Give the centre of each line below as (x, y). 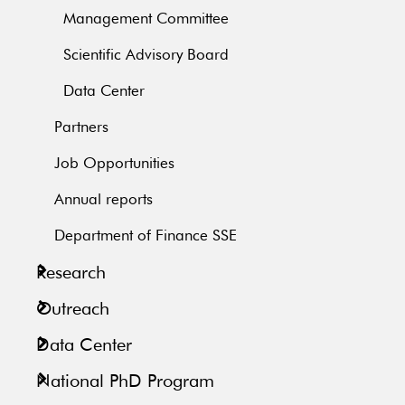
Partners (81, 128)
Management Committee (146, 20)
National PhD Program (125, 382)
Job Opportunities (114, 165)
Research (71, 273)
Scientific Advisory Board (146, 56)
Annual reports (104, 201)
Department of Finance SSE (146, 237)
